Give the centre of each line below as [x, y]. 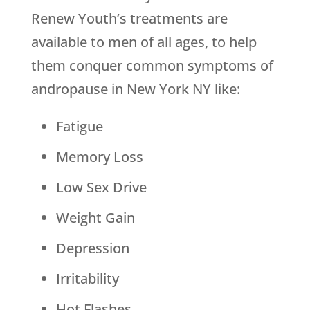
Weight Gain [95, 218]
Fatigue [79, 127]
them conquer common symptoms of [152, 66]
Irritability [87, 279]
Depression [92, 248]
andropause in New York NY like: [135, 89]
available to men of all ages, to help [144, 42]
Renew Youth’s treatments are [129, 19]
